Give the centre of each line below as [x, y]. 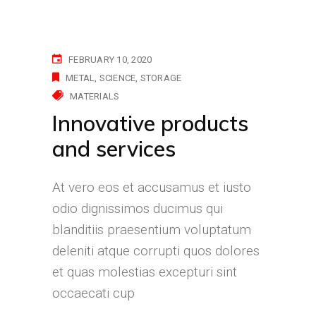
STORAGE [161, 78]
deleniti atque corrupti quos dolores [156, 251]
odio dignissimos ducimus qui [138, 209]
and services [114, 149]
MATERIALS [95, 97]
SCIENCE [117, 78]
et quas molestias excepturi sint [145, 272]
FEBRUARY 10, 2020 [110, 60]
